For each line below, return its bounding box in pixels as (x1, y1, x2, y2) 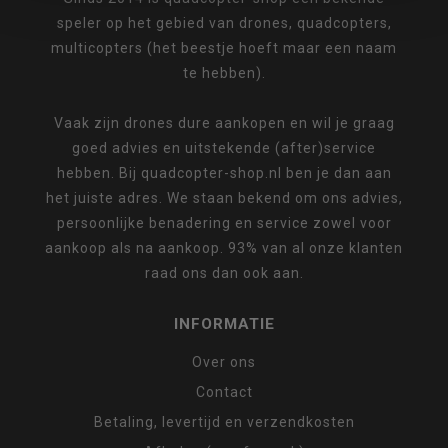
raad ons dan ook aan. (144, 265, 304, 282)
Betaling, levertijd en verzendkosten (93, 414, 355, 431)
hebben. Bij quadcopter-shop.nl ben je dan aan (56, 165, 392, 182)
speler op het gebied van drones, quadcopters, (56, 15, 392, 32)
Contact (195, 384, 253, 401)
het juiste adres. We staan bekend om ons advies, (45, 190, 403, 207)
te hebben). (182, 65, 266, 82)
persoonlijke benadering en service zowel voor (56, 215, 392, 232)
